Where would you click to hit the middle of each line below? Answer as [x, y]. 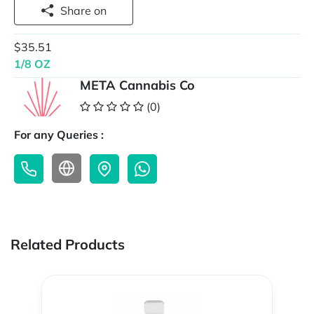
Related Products [68, 245]
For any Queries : [59, 135]
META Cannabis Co [137, 86]
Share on [100, 11]
